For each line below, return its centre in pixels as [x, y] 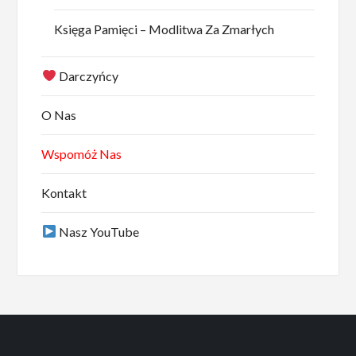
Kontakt [64, 192]
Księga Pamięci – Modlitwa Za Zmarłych [164, 29]
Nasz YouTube [97, 231]
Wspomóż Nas [82, 153]
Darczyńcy [87, 75]
